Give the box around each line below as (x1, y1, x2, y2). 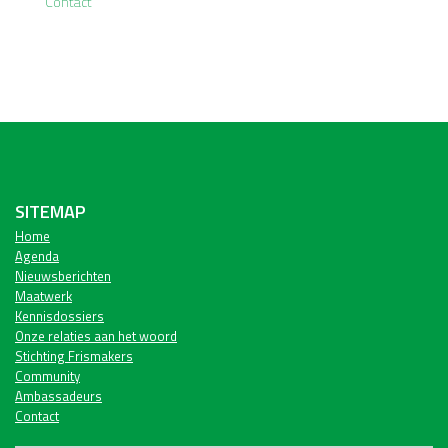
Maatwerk (15, 286, 72, 306)
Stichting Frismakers (15, 346, 133, 366)
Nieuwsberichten (15, 266, 111, 286)
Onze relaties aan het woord (15, 326, 177, 346)
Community (15, 366, 80, 386)
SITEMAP (15, 198, 85, 225)
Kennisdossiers (15, 306, 104, 326)
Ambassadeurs (15, 386, 102, 406)
